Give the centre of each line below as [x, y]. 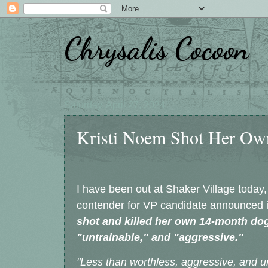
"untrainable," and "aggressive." [160, 238]
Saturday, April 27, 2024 [115, 105]
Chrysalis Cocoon [156, 49]
